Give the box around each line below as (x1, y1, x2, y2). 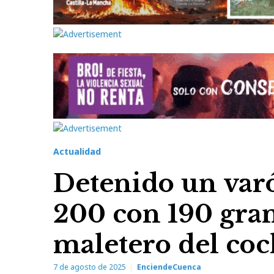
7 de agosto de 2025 (53, 262, 126, 273)
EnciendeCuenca (137, 262, 201, 273)
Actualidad (53, 146, 101, 158)
